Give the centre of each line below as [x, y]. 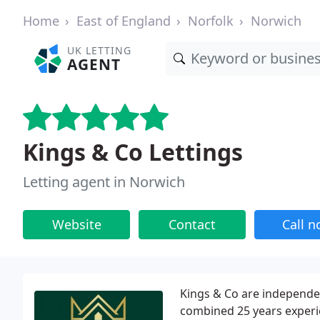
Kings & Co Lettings [133, 152]
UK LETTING [100, 50]
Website [76, 224]
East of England [124, 21]
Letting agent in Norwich [104, 182]
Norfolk [211, 21]
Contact [192, 224]
